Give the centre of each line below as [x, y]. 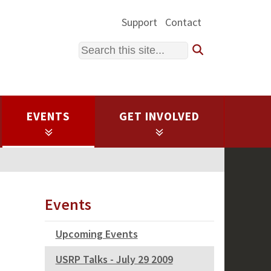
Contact [183, 22]
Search [93, 47]
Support [139, 22]
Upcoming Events [96, 234]
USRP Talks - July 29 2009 [114, 260]
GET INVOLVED [159, 116]
